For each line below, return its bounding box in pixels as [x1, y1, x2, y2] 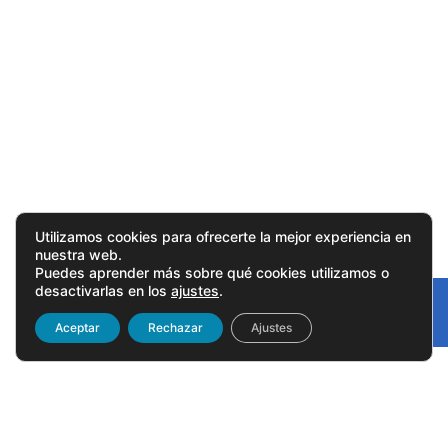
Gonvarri [375, 293, 428, 309]
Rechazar [148, 320, 203, 335]
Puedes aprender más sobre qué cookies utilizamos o [35, 264, 389, 281]
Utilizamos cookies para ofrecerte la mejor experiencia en [35, 228, 411, 245]
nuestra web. [35, 246, 122, 263]
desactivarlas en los [35, 282, 171, 299]
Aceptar [55, 320, 100, 335]
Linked [362, 312, 410, 331]
